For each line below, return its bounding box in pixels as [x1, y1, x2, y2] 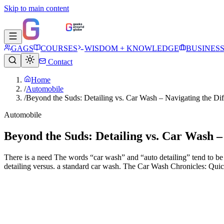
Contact [46, 57, 72, 66]
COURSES [40, 44, 77, 52]
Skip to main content [4, 4, 69, 12]
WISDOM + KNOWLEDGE [84, 44, 179, 52]
